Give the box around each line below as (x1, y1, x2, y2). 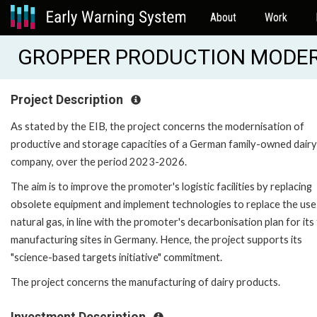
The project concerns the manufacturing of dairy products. (11, 275, 280, 288)
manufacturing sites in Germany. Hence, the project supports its (11, 233, 302, 246)
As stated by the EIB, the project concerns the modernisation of (11, 120, 304, 132)
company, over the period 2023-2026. (11, 155, 187, 168)
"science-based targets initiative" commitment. (11, 250, 222, 263)
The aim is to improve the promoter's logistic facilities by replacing (11, 180, 312, 192)
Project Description (11, 93, 126, 107)
